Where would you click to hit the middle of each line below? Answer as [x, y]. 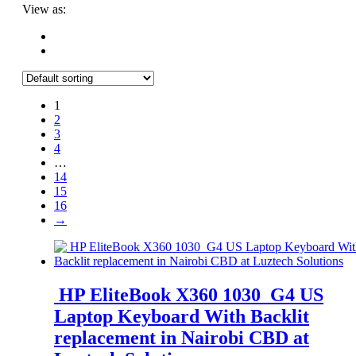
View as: [44, 9]
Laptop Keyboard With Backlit [182, 316]
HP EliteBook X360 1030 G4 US [189, 294]
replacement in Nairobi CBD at [182, 337]
